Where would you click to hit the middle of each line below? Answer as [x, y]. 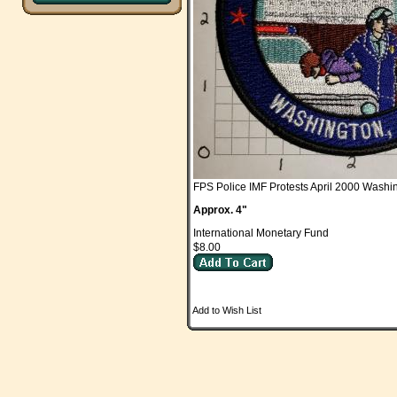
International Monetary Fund [261, 233]
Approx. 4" [220, 210]
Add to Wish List [227, 310]
